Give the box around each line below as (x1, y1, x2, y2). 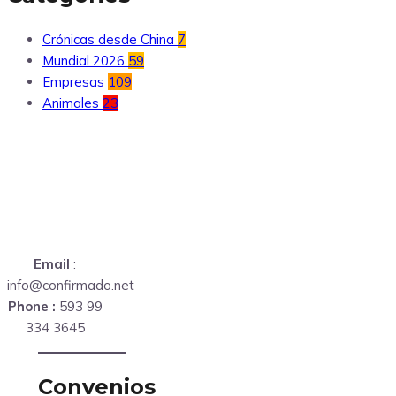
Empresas (42, 73, 104, 91)
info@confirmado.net (7, 277, 134, 294)
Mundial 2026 (42, 52, 125, 70)
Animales (42, 95, 99, 112)
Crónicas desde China (42, 31, 174, 49)
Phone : (7, 298, 56, 316)
